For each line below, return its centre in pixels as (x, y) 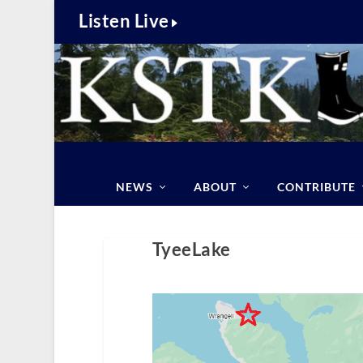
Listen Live (124, 20)
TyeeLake (191, 249)
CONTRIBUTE (316, 187)
